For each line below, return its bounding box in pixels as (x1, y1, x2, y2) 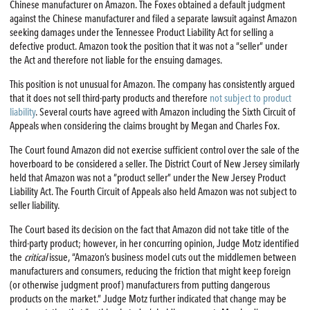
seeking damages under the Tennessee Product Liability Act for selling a (9, 26, 273, 39)
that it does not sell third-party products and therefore (9, 92, 210, 104)
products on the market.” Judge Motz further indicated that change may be (9, 292, 286, 305)
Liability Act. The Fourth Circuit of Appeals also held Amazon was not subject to (9, 185, 297, 198)
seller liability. (9, 199, 60, 212)
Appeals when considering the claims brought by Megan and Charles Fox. (9, 120, 280, 132)
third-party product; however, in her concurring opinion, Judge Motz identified (9, 237, 299, 250)
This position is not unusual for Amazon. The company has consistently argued (9, 78, 295, 91)
